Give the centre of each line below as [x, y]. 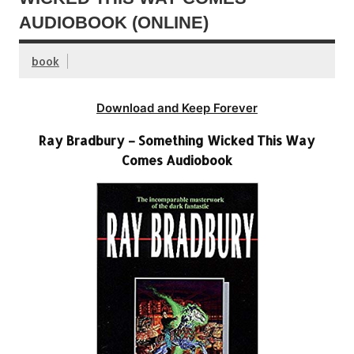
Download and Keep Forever [177, 107]
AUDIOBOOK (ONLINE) [114, 22]
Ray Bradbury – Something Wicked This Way [177, 140]
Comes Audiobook [177, 160]
